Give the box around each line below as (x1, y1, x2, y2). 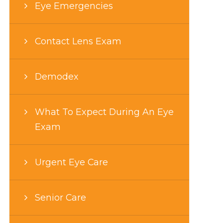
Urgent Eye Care (34, 156, 108, 167)
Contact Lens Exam (34, 35, 121, 46)
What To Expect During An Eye (34, 106, 174, 117)
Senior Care (34, 192, 86, 203)
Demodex (34, 71, 79, 82)
